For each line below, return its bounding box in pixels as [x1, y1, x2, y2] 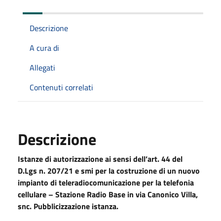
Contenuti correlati [30, 81, 93, 93]
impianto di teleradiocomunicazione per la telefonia [18, 176, 194, 188]
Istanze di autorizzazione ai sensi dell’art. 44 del [18, 152, 183, 165]
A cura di [30, 41, 59, 54]
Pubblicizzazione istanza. [34, 200, 118, 212]
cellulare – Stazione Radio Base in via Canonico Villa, [18, 188, 198, 200]
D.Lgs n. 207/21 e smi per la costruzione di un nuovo [18, 164, 200, 177]
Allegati [30, 61, 55, 74]
